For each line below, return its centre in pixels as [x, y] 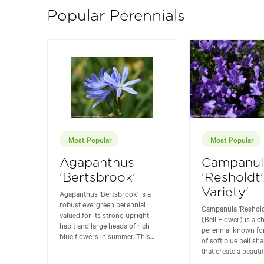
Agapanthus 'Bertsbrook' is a [105, 193]
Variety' [225, 192]
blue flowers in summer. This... [107, 235]
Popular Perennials [116, 16]
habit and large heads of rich [105, 225]
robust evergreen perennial [103, 204]
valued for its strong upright [104, 214]
